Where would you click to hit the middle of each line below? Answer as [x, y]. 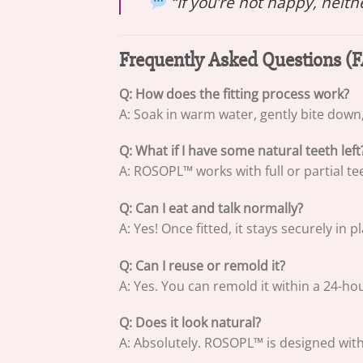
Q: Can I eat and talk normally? [211, 208]
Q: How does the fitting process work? [234, 94]
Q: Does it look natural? [190, 323]
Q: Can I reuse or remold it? [202, 265]
